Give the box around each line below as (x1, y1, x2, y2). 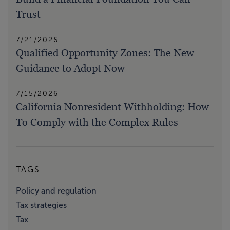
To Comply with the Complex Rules (16, 116, 178, 129)
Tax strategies (16, 201, 67, 210)
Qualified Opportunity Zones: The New (16, 47, 194, 60)
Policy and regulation (16, 186, 97, 196)
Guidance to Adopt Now (16, 62, 125, 75)
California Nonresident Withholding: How (16, 101, 209, 113)
